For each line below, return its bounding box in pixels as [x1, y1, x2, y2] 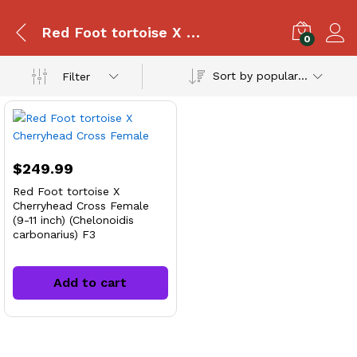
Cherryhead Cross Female [13, 199, 149, 212]
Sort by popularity [297, 69, 308, 82]
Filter [62, 69, 91, 83]
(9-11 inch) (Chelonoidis [13, 214, 134, 226]
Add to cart [53, 275, 127, 290]
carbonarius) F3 [13, 228, 96, 241]
